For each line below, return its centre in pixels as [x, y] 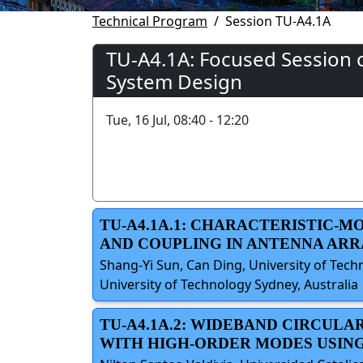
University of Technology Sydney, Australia [229, 284]
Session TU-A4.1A [278, 21]
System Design [174, 81]
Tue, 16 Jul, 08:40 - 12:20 [177, 120]
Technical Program [150, 21]
